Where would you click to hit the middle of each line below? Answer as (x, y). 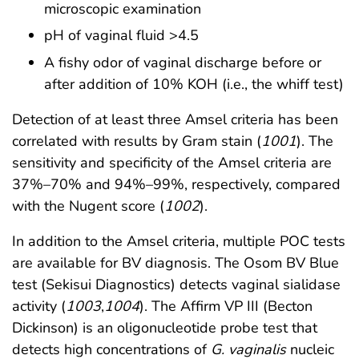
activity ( (39, 307)
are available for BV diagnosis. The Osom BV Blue (175, 263)
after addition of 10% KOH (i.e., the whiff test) (194, 85)
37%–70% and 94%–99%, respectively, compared (176, 185)
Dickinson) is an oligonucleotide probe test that (165, 328)
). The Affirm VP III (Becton (226, 307)
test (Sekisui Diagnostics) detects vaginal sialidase (176, 285)
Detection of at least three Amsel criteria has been (175, 120)
